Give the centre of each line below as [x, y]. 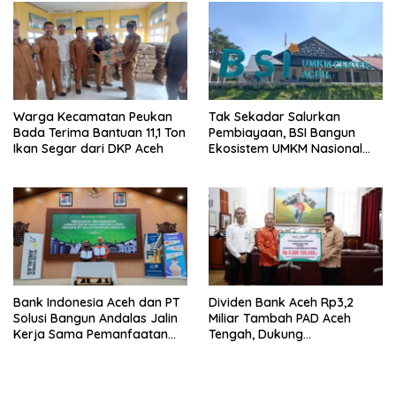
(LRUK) [33, 366]
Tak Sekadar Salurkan [274, 116]
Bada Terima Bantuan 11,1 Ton [99, 132]
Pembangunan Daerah [275, 350]
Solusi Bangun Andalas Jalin [95, 318]
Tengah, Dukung [256, 334]
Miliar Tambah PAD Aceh [280, 318]
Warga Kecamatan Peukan [93, 116]
